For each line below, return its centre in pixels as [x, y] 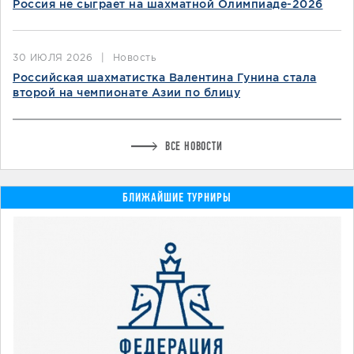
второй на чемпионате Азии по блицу [126, 92]
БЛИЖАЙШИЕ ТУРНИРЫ [177, 197]
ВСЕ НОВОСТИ [192, 146]
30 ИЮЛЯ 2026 [53, 57]
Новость [134, 57]
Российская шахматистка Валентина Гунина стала [165, 77]
